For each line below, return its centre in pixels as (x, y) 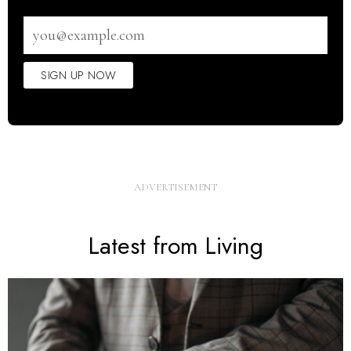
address (38, 38)
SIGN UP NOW (79, 75)
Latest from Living (175, 245)
